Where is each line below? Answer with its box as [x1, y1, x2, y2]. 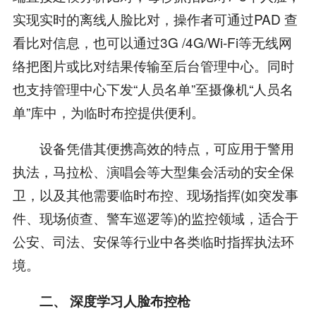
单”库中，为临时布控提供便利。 [12, 102, 205, 121]
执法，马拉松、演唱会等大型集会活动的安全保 [12, 161, 294, 181]
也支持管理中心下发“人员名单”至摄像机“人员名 [12, 78, 293, 98]
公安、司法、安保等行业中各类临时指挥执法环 [12, 231, 294, 250]
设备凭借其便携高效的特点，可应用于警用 [12, 138, 294, 157]
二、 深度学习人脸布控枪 [39, 291, 190, 310]
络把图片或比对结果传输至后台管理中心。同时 [12, 55, 294, 75]
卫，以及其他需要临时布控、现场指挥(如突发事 [12, 184, 298, 204]
